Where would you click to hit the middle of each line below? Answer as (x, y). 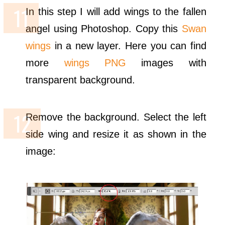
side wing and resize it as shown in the (116, 134)
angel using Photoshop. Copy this (104, 29)
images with (166, 63)
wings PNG (95, 63)
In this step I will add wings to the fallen (116, 12)
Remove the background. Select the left (116, 117)
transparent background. (81, 80)
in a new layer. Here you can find (129, 46)
